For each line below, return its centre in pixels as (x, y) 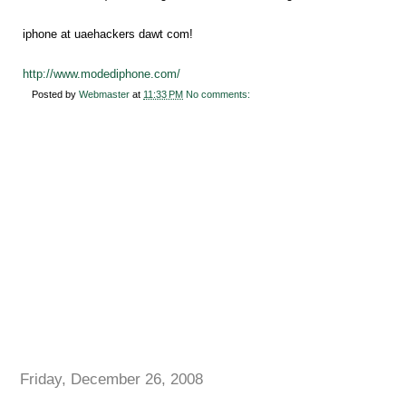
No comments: (219, 94)
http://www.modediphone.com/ (101, 73)
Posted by (55, 94)
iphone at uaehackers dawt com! (108, 34)
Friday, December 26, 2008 (111, 379)
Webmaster (104, 94)
